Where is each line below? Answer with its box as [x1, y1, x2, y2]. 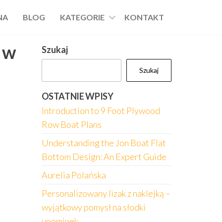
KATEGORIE [60, 12, 105, 22]
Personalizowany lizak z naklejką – [41, 188, 170, 199]
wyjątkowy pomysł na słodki [41, 202, 146, 213]
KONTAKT [124, 12, 164, 22]
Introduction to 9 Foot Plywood [41, 105, 160, 116]
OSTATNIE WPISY [41, 91, 113, 102]
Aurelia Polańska [41, 169, 106, 180]
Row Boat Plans [41, 119, 102, 130]
